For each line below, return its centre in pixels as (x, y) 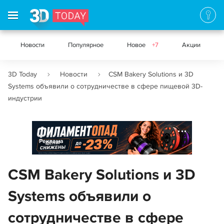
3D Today (22, 74)
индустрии (25, 98)
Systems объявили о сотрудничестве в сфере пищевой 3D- (105, 86)
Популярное (86, 45)
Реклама (51, 141)
